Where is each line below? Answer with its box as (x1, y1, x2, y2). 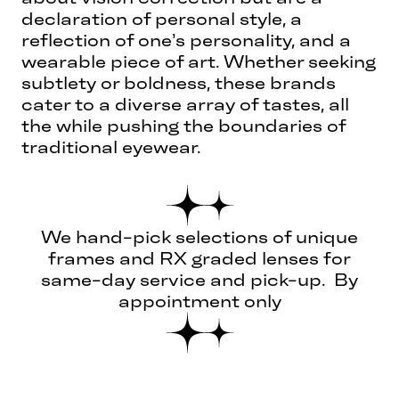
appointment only (118, 289, 281, 312)
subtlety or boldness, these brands (21, 71, 336, 94)
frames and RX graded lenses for (48, 247, 351, 269)
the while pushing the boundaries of (21, 114, 346, 136)
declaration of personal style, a (21, 7, 302, 29)
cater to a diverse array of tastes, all (21, 93, 349, 115)
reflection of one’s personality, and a (21, 28, 351, 51)
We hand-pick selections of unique (41, 225, 358, 248)
